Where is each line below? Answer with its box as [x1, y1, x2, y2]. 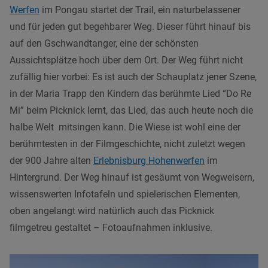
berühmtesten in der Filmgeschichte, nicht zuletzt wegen [10, 138, 245, 150]
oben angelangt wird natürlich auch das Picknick [10, 205, 214, 217]
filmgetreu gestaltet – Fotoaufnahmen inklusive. [10, 221, 212, 233]
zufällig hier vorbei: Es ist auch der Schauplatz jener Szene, [10, 71, 257, 83]
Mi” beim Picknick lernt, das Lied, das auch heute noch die [10, 104, 253, 116]
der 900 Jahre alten [10, 154, 93, 166]
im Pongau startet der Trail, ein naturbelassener [39, 4, 240, 16]
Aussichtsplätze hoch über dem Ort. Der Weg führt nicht [10, 54, 243, 66]
